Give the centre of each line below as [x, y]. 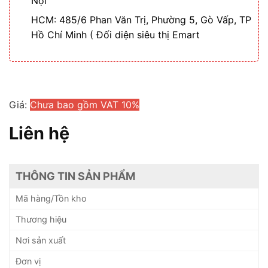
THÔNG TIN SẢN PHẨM [75, 176]
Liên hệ [39, 133]
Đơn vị [28, 261]
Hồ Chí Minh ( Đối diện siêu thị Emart [115, 35]
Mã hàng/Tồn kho [51, 199]
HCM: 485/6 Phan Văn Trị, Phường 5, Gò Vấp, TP [141, 20]
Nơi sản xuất [41, 240]
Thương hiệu [41, 220]
